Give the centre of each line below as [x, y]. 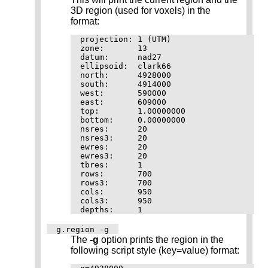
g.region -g [83, 229]
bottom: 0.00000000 [133, 120]
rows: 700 [116, 173]
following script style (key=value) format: [155, 250]
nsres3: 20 [114, 138]
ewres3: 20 [114, 156]
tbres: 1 [111, 165]
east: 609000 [123, 102]
